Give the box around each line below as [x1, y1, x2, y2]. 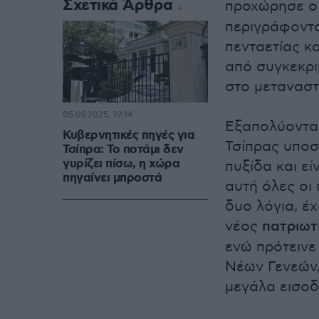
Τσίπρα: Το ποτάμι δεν [63, 142, 184, 158]
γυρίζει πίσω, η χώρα [63, 156, 179, 172]
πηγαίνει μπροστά [63, 170, 162, 187]
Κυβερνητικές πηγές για [63, 127, 194, 144]
